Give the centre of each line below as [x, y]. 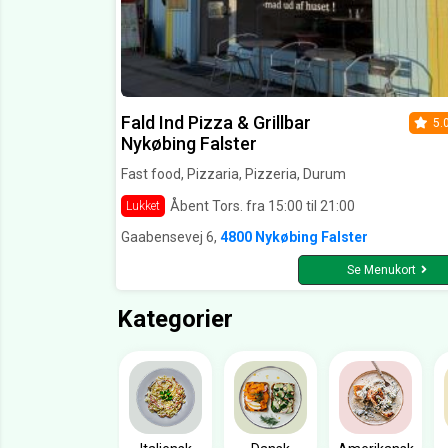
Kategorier [175, 319]
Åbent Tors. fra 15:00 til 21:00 [262, 205]
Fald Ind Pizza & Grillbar [216, 123]
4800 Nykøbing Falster [294, 237]
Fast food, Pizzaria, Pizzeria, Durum [233, 174]
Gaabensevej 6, [170, 237]
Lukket [143, 206]
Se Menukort [381, 270]
